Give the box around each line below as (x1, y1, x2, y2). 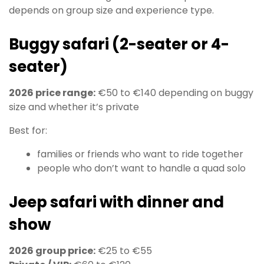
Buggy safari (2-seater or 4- (9, 34, 229, 55)
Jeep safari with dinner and (9, 192, 224, 213)
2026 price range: (9, 86, 95, 100)
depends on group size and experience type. (9, 4, 214, 18)
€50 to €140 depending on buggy (95, 86, 253, 100)
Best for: (9, 124, 47, 138)
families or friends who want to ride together (37, 147, 243, 161)
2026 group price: (9, 244, 95, 258)
